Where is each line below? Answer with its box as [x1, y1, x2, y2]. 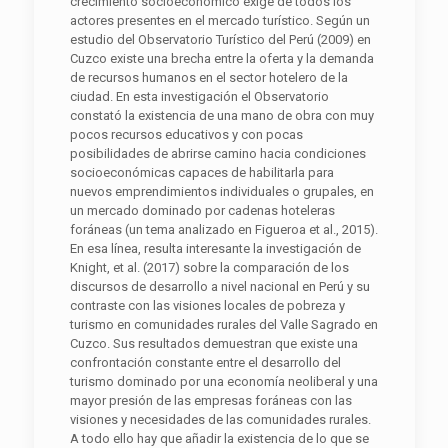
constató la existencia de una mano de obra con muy [69, 107, 374, 123]
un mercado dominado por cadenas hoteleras [69, 202, 335, 218]
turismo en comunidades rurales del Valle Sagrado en [69, 316, 378, 332]
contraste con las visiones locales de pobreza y [69, 297, 345, 313]
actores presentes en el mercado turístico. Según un [69, 12, 370, 28]
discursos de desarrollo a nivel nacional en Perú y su [69, 278, 370, 294]
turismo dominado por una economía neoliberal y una [69, 373, 378, 389]
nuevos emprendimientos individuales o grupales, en [69, 183, 374, 199]
